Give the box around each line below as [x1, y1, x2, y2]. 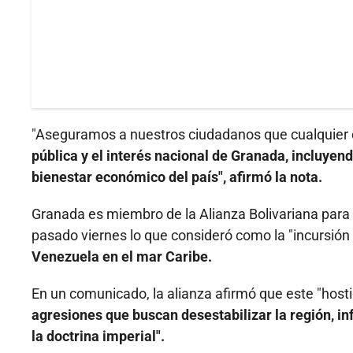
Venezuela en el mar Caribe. [32, 248, 212, 266]
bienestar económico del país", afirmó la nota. [32, 169, 322, 186]
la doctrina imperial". [32, 328, 165, 345]
